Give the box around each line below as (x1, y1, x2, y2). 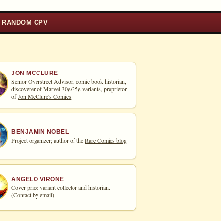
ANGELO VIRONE (11, 176, 64, 183)
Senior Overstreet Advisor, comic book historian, (11, 77, 127, 85)
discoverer (11, 84, 36, 93)
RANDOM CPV (2, 18, 48, 26)
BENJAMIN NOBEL (11, 128, 69, 135)
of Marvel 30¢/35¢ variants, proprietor (36, 84, 127, 93)
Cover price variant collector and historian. (11, 184, 110, 192)
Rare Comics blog (85, 136, 127, 144)
